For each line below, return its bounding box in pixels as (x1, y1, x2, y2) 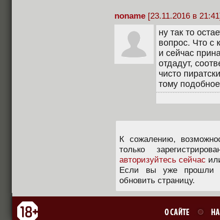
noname (114, 11, 145, 21)
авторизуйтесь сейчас (119, 155, 206, 165)
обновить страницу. (119, 175, 195, 186)
